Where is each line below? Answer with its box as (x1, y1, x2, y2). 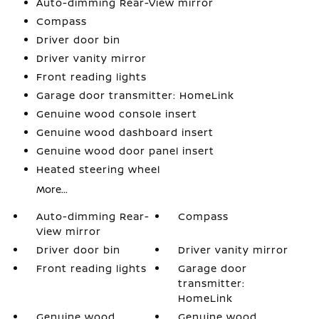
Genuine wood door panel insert (36, 143, 214, 157)
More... (36, 182, 68, 196)
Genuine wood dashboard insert (36, 125, 214, 139)
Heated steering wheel (36, 162, 160, 176)
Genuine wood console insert (36, 106, 197, 120)
